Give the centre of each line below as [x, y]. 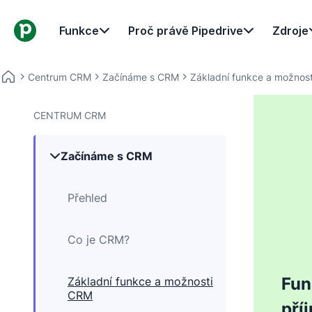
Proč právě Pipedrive [186, 30]
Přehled [87, 198]
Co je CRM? [99, 240]
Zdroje [290, 30]
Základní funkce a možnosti [140, 281]
